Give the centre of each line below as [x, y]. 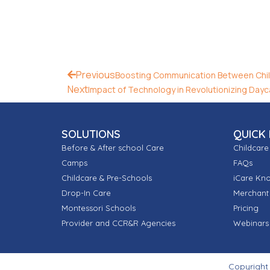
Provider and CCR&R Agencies [118, 223]
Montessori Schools [99, 208]
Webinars [251, 223]
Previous [96, 74]
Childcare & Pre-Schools [107, 177]
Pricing [246, 208]
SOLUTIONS [91, 134]
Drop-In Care [86, 193]
